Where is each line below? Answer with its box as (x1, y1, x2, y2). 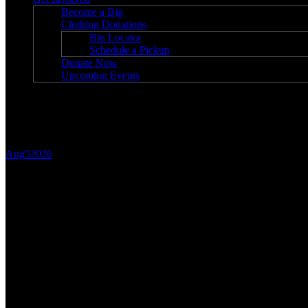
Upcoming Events (61, 69, 140, 81)
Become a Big (61, 6, 123, 18)
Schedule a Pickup (89, 44, 170, 56)
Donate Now (61, 57, 118, 69)
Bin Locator (89, 32, 142, 43)
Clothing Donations (61, 19, 146, 30)
